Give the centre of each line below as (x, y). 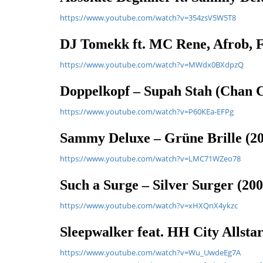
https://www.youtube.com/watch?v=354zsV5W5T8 (148, 18)
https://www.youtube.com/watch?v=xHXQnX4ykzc (149, 205)
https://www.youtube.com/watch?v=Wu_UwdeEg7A (150, 252)
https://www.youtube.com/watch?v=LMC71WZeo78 (150, 159)
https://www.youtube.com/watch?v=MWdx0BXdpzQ (152, 65)
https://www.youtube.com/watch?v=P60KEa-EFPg (147, 112)
